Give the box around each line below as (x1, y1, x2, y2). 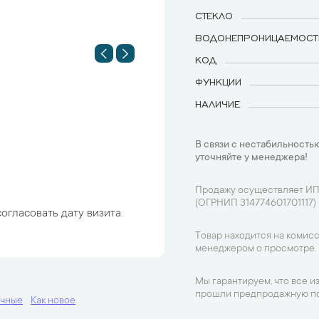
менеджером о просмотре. (195, 244, 316, 255)
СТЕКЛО (195, 9, 233, 21)
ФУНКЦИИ (195, 75, 241, 87)
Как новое (31, 296, 75, 307)
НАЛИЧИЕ (195, 98, 240, 109)
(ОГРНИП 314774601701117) (195, 198, 316, 209)
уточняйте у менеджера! (195, 152, 308, 164)
